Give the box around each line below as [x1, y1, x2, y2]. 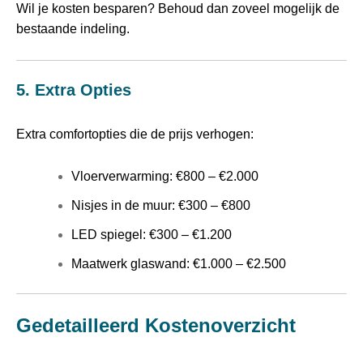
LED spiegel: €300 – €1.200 [71, 227, 232, 241]
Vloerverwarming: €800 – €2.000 [71, 169, 258, 183]
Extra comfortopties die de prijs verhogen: [16, 127, 254, 142]
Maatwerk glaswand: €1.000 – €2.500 [71, 256, 286, 271]
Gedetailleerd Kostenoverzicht [16, 314, 296, 336]
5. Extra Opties [16, 81, 131, 100]
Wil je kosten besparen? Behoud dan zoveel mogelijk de [16, 2, 340, 16]
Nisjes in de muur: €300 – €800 [71, 198, 250, 212]
